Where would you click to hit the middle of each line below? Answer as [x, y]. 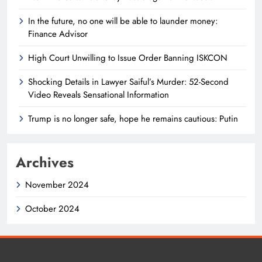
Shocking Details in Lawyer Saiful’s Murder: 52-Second [128, 82]
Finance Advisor [58, 34]
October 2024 [52, 208]
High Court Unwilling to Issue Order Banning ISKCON [128, 58]
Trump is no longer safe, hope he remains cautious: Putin [133, 118]
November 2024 [57, 185]
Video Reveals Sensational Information [99, 94]
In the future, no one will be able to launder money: [123, 21]
